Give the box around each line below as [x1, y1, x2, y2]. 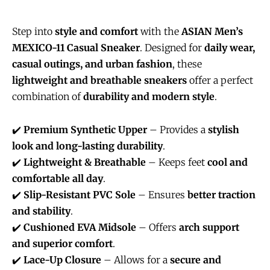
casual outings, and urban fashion [12, 57, 172, 70]
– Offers [136, 221, 179, 233]
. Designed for [140, 41, 204, 54]
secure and [170, 253, 221, 266]
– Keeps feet [146, 155, 207, 168]
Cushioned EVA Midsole [24, 221, 136, 233]
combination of [12, 90, 83, 102]
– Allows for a [101, 253, 170, 266]
